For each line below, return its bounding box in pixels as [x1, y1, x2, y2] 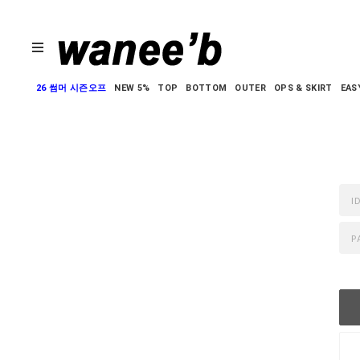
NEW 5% [114, 83, 150, 93]
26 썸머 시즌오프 [36, 83, 107, 93]
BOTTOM [186, 83, 227, 93]
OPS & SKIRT [273, 83, 333, 93]
